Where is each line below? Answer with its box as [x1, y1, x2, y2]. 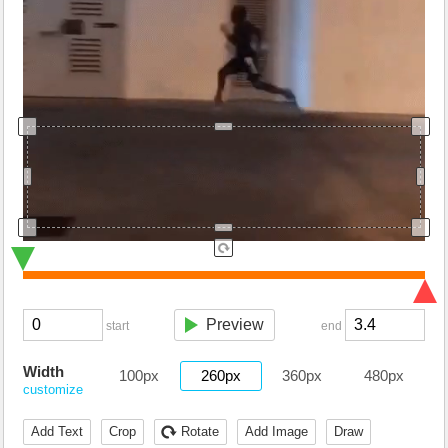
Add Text [31, 424, 83, 439]
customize [23, 382, 83, 397]
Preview [206, 316, 264, 333]
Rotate [181, 424, 219, 439]
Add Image [245, 424, 308, 439]
